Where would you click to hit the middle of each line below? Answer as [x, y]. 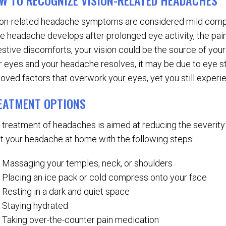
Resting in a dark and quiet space [66, 192]
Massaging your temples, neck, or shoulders [88, 163]
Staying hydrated [35, 206]
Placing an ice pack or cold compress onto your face [105, 178]
